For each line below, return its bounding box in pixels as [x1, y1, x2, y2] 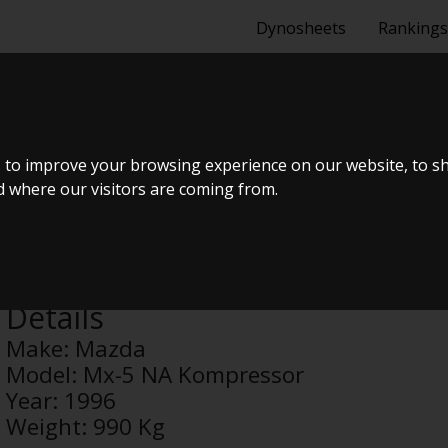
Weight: [6, 411, 94, 442]
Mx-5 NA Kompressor [83, 359, 305, 390]
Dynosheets [256, 17, 346, 39]
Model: [6, 359, 84, 390]
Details [6, 297, 105, 338]
